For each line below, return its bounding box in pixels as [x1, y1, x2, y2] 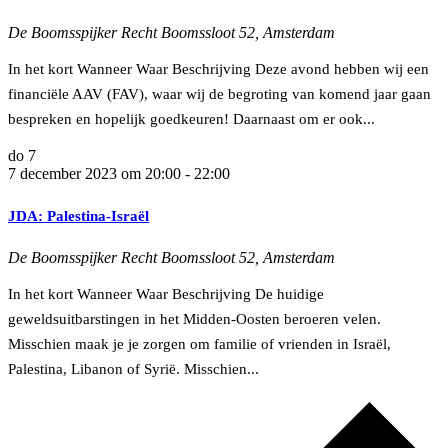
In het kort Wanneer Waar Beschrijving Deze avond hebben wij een [8, 60, 429, 77]
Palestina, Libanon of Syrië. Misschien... [8, 360, 259, 377]
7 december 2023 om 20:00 [8, 164, 181, 182]
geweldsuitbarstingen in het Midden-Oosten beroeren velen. [8, 310, 381, 327]
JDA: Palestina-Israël [8, 207, 149, 224]
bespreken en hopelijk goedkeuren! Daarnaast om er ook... [8, 110, 375, 127]
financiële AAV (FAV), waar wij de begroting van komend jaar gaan [8, 85, 431, 102]
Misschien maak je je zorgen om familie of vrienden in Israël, [8, 335, 391, 352]
